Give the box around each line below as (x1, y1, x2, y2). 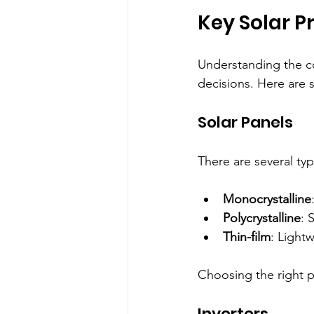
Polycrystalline (223, 210, 301, 226)
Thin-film (223, 229, 271, 245)
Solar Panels (198, 111, 293, 134)
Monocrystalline (223, 191, 311, 207)
